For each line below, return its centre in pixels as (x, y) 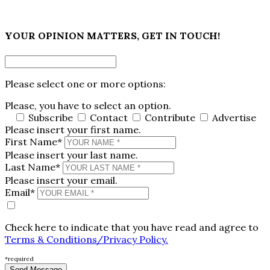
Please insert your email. (61, 180)
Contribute (170, 117)
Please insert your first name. (73, 129)
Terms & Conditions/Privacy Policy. (86, 239)
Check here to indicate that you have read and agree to (132, 227)
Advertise (233, 117)
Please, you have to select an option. (88, 105)
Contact (109, 117)
